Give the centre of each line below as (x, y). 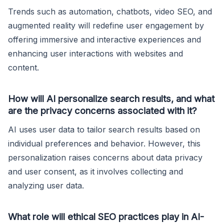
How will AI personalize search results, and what (111, 98)
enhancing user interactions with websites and (95, 53)
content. (23, 67)
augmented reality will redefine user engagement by (106, 25)
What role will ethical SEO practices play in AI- (106, 216)
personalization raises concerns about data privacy (105, 157)
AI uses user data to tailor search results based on (104, 129)
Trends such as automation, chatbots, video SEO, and (110, 11)
